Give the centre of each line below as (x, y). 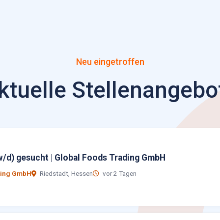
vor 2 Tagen (119, 173)
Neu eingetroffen (110, 62)
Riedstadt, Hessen (66, 173)
